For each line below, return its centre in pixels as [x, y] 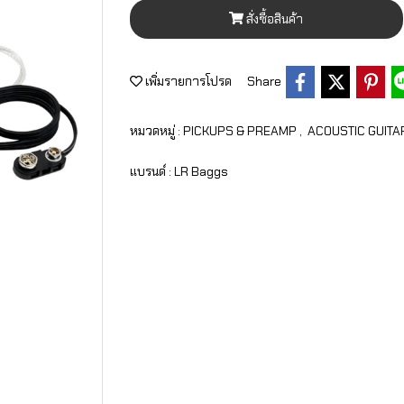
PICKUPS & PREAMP [241, 130]
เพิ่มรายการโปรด [187, 82]
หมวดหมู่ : [156, 130]
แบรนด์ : [152, 171]
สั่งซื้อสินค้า [275, 18]
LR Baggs [201, 171]
